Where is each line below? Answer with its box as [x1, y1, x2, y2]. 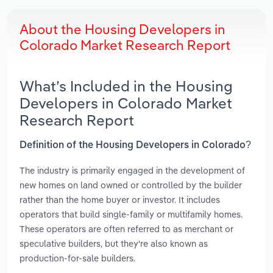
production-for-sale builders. [19, 252, 135, 264]
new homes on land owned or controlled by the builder [19, 179, 242, 191]
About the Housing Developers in [19, 21, 225, 38]
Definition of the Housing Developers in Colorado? [19, 140, 251, 151]
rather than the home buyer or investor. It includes [19, 193, 220, 205]
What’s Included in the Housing [19, 77, 233, 96]
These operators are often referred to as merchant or [19, 222, 233, 235]
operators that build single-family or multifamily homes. [19, 208, 243, 220]
